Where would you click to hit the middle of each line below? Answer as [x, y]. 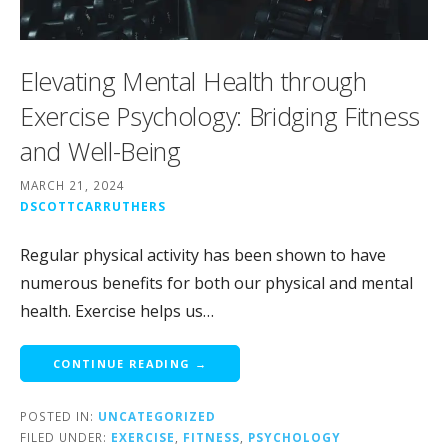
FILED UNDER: [65, 436]
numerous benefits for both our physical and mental [216, 282]
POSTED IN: [59, 415]
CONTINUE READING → [130, 363]
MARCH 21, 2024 [72, 184]
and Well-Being [100, 150]
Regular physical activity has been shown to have [203, 254]
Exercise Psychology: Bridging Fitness [220, 115]
